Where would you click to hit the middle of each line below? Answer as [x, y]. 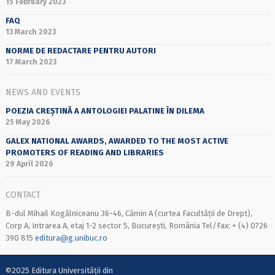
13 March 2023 [30, 32]
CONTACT [23, 195]
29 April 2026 [29, 164]
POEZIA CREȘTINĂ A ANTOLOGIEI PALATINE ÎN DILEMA [105, 111]
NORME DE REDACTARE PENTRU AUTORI [80, 50]
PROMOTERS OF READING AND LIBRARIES [84, 153]
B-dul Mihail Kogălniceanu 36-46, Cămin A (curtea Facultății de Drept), [129, 213]
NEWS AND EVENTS [43, 93]
